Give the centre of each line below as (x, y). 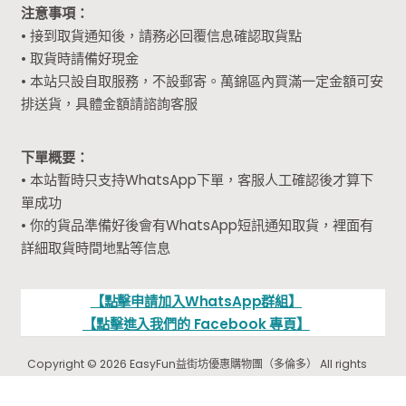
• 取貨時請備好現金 (80, 59)
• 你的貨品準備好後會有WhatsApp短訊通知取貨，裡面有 (198, 225)
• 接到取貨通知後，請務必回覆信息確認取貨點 (162, 36)
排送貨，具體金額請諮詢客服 (110, 104)
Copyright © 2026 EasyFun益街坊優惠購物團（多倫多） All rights (198, 364)
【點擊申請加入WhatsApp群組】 (196, 301)
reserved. (198, 387)
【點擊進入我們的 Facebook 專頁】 (196, 324)
